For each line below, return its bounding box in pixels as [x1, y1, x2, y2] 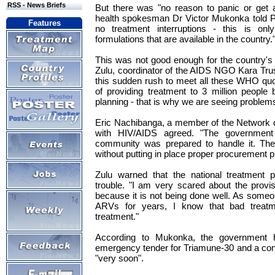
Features [28, 18, 61, 28]
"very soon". [95, 253, 144, 264]
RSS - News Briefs [7, 1, 66, 9]
